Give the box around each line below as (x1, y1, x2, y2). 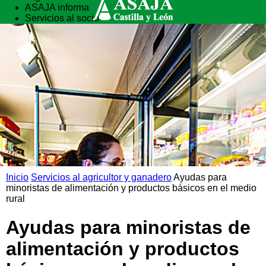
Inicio (6, 172, 28, 182)
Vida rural (25, 24, 66, 34)
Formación (25, 34, 70, 45)
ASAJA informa (25, 2, 89, 12)
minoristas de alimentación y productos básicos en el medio (6, 183, 256, 193)
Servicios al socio (25, 13, 99, 23)
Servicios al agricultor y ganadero (31, 172, 172, 182)
